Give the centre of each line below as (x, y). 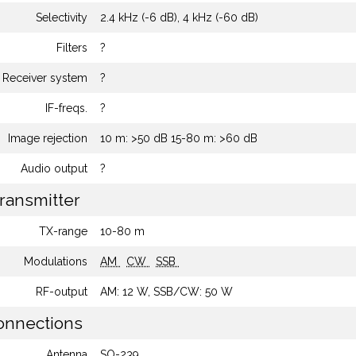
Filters (72, 48)
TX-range (63, 231)
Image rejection (48, 138)
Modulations (56, 261)
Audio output (54, 168)
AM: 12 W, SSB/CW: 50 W (166, 292)
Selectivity (62, 17)
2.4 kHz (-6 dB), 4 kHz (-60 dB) (179, 17)
